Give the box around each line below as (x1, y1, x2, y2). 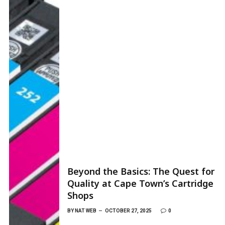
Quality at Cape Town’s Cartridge (67, 177, 213, 189)
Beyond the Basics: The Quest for (67, 165, 214, 177)
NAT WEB (75, 207, 96, 213)
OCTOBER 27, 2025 (105, 207, 152, 213)
